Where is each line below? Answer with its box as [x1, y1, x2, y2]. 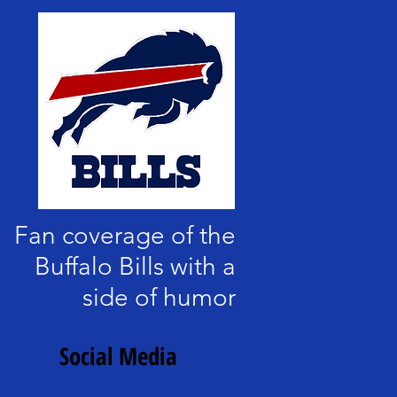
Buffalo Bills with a [35, 252, 236, 281]
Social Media [59, 339, 183, 372]
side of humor [82, 283, 236, 312]
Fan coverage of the [14, 221, 236, 250]
